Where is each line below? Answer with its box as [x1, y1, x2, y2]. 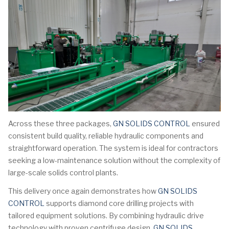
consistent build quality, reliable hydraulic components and [8, 131, 203, 141]
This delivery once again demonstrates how [8, 187, 158, 196]
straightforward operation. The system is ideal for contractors [8, 144, 218, 153]
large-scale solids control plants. [8, 168, 118, 177]
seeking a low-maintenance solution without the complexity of [8, 156, 220, 165]
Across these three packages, [8, 119, 113, 128]
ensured [190, 119, 220, 128]
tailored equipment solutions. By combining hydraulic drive [8, 211, 204, 220]
